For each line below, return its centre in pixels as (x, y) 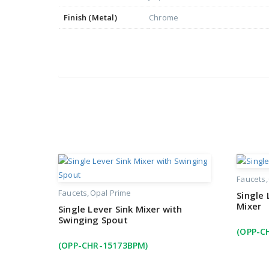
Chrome (164, 18)
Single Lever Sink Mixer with (120, 209)
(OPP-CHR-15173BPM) (103, 246)
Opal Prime (110, 193)
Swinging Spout (93, 220)
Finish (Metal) (90, 18)
